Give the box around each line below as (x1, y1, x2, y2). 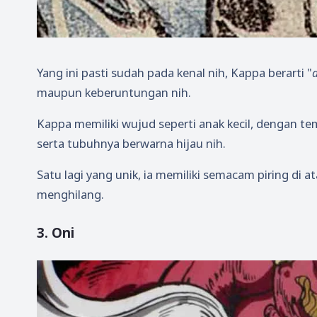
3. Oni (37, 223, 74, 242)
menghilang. (37, 186, 104, 203)
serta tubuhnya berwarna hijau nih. (37, 134, 226, 151)
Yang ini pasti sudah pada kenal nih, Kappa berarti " (37, 64, 312, 81)
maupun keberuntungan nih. (37, 83, 191, 100)
